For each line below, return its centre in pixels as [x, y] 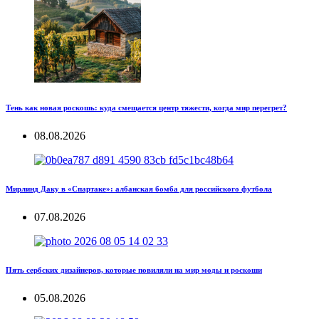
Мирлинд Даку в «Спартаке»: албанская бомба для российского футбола [139, 188]
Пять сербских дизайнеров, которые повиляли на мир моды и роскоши [134, 270]
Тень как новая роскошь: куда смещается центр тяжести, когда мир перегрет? [146, 107]
